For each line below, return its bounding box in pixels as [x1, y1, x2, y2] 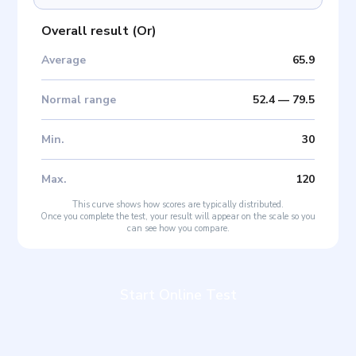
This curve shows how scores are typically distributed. [72, 199, 284, 211]
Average [41, 52, 87, 68]
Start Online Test [119, 285, 237, 305]
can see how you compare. [126, 222, 230, 235]
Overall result [41, 22, 130, 41]
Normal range [41, 92, 117, 108]
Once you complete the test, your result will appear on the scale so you [41, 211, 315, 223]
